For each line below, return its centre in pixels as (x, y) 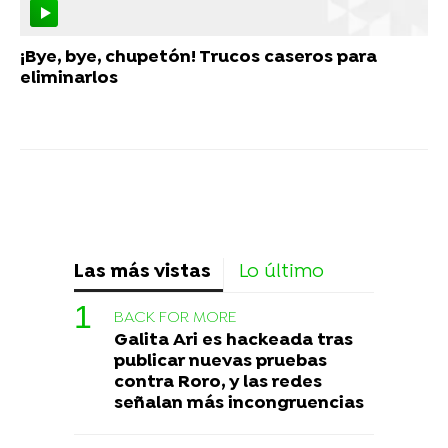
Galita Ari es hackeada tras (233, 340)
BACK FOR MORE (175, 317)
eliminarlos (69, 78)
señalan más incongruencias (239, 403)
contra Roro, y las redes (218, 382)
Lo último (281, 272)
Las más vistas (142, 272)
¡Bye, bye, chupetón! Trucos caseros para (198, 57)
